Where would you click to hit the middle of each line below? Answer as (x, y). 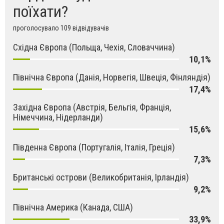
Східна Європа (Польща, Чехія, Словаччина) (94, 47)
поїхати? (40, 11)
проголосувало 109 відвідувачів (61, 28)
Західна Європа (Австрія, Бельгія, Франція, (92, 107)
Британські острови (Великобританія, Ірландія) (101, 177)
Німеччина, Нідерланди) (58, 117)
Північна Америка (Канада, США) (73, 207)
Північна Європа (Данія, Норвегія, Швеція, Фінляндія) (112, 77)
